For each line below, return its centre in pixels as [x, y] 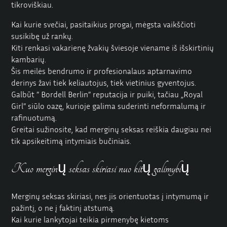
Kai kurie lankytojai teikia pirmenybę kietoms [90, 219]
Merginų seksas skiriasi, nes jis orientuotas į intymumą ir [110, 196]
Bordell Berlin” [66, 94]
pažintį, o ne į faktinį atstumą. [63, 207]
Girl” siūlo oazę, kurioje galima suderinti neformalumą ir [109, 106]
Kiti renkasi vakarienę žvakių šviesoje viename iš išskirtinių [113, 48]
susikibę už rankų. [42, 36]
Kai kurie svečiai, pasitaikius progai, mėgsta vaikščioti [104, 25]
